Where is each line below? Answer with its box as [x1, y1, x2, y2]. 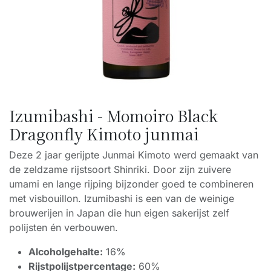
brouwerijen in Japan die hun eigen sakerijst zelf [9, 207, 229, 219]
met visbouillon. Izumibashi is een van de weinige [9, 192, 234, 204]
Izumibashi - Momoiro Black [9, 105, 218, 126]
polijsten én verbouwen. [9, 221, 118, 233]
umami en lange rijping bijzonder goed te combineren [9, 178, 253, 190]
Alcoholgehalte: [28, 246, 103, 258]
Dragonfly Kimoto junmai [9, 123, 199, 145]
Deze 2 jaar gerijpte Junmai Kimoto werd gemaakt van [9, 149, 258, 161]
